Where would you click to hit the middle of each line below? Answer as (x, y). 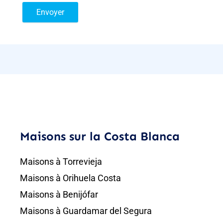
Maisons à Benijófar (59, 195)
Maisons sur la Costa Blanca (100, 136)
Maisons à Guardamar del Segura (86, 211)
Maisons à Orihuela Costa (70, 178)
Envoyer (50, 12)
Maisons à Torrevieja (61, 162)
